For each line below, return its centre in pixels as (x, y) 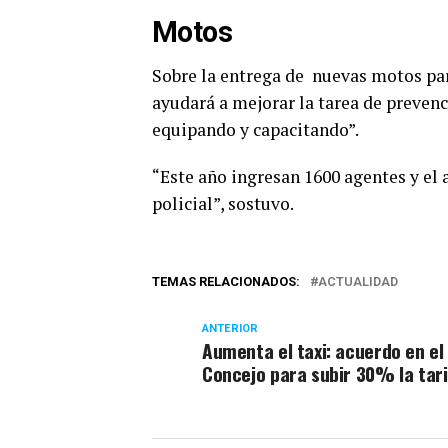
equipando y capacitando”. (255, 129)
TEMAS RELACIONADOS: (226, 281)
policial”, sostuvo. (223, 203)
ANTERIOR (230, 328)
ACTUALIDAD (358, 281)
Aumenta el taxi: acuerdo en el (323, 350)
